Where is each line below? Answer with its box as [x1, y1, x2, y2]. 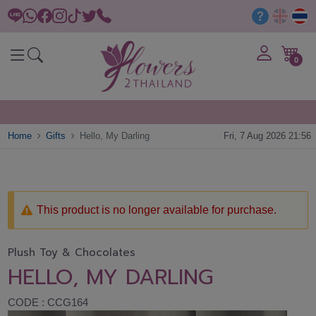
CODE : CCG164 [8, 296, 89, 309]
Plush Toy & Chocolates [8, 245, 136, 261]
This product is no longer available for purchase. [37, 203, 277, 216]
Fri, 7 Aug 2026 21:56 [223, 130, 311, 142]
